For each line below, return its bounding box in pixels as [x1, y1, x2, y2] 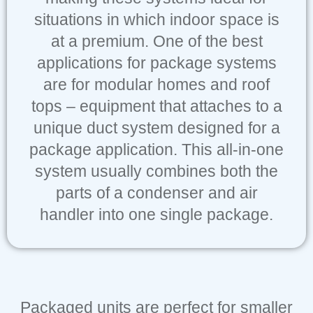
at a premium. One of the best [50, 31, 263, 50]
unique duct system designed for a [33, 118, 280, 137]
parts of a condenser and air [55, 183, 258, 202]
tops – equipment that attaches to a [31, 96, 282, 115]
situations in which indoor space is [34, 10, 279, 29]
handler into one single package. [40, 205, 273, 224]
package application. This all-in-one [29, 140, 284, 159]
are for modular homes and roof [43, 75, 270, 94]
